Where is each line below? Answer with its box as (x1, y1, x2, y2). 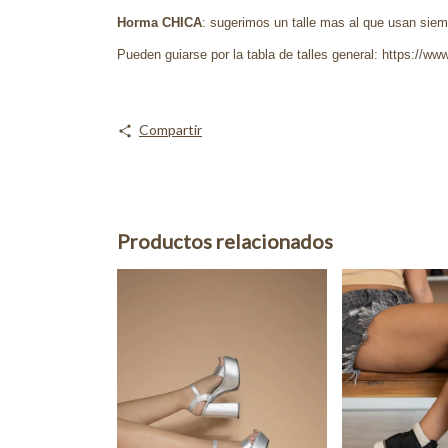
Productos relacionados (117, 228, 333, 253)
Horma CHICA (117, 15, 202, 30)
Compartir (138, 121, 202, 138)
